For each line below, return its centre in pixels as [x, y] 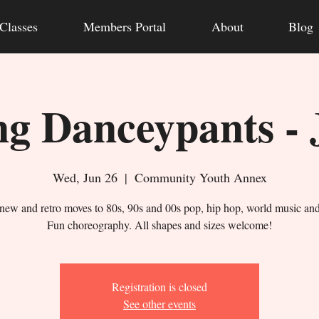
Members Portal [125, 26]
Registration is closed [159, 286]
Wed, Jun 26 [85, 177]
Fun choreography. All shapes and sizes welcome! [159, 224]
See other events [159, 303]
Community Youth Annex [200, 177]
